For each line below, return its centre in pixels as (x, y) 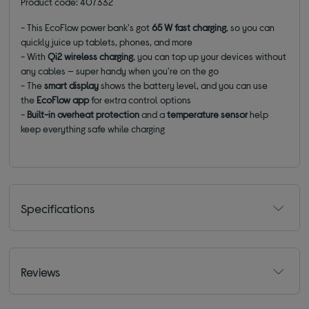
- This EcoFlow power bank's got (87, 28)
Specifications (58, 209)
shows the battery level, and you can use (183, 86)
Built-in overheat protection (83, 114)
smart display (72, 86)
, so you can (251, 28)
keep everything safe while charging (93, 129)
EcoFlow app (63, 100)
